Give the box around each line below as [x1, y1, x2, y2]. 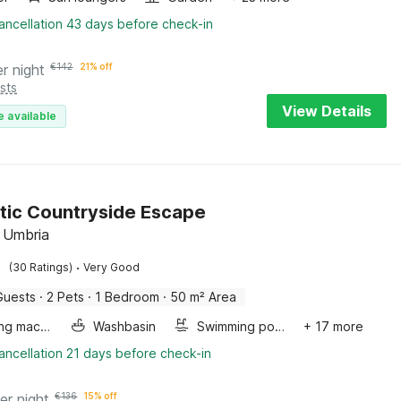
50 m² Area [170, 289, 237, 304]
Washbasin [93, 319, 157, 334]
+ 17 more [303, 319, 363, 334]
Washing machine [40, 319, 51, 334]
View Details [282, 102, 371, 120]
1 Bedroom [95, 289, 160, 304]
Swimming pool [275, 319, 286, 334]
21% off [80, 61, 114, 72]
